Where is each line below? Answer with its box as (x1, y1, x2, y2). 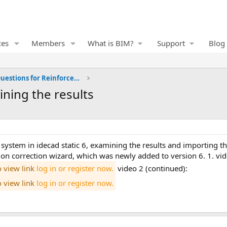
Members (31, 38, 65, 48)
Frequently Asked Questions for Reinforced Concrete (74, 73, 80, 83)
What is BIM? (87, 38, 134, 48)
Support (157, 38, 185, 48)
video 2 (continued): (116, 163, 187, 173)
